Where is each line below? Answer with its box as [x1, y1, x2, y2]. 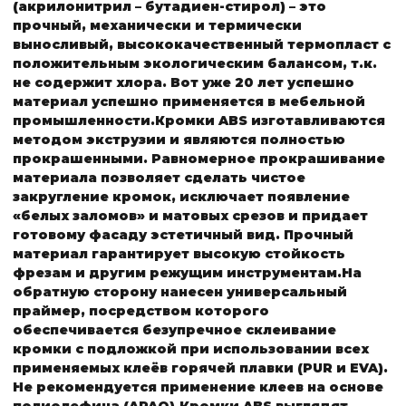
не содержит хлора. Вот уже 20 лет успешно [13, 73, 354, 91]
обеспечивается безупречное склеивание [13, 321, 336, 338]
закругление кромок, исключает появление [13, 188, 350, 205]
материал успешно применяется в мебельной [13, 92, 365, 110]
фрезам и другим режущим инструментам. [13, 264, 342, 281]
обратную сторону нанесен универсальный [13, 283, 347, 300]
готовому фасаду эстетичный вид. [13, 226, 284, 243]
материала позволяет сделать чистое [13, 169, 305, 186]
